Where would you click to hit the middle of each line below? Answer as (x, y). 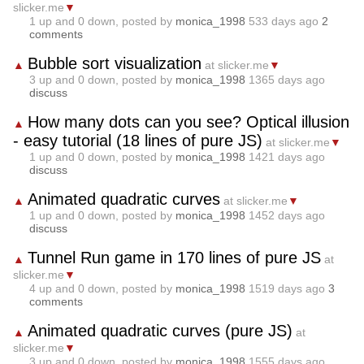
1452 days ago (285, 215)
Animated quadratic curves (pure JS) (160, 331)
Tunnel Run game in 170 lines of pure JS (174, 258)
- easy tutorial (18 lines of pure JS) (138, 141)
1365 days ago (285, 80)
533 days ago (284, 21)
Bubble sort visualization (115, 63)
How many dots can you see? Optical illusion (188, 122)
